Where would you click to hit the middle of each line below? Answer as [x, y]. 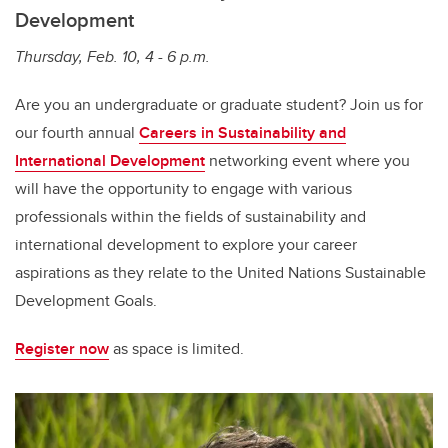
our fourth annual [77, 133]
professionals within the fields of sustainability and [190, 217]
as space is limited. [176, 349]
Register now [62, 349]
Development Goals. [86, 301]
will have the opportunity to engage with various [183, 189]
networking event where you [307, 161]
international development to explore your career [186, 245]
